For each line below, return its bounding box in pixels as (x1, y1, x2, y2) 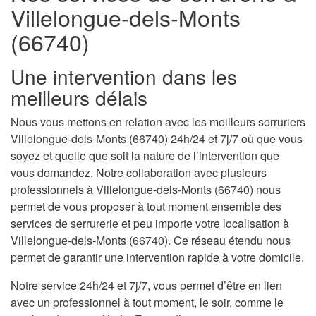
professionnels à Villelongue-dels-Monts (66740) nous (11, 181, 281, 198)
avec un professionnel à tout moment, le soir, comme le (11, 294, 284, 311)
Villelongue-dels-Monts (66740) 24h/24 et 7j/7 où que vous (11, 130, 303, 147)
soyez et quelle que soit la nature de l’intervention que (11, 147, 279, 164)
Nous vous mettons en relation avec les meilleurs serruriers (11, 114, 305, 130)
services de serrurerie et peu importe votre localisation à (11, 215, 289, 232)
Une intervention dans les (11, 62, 237, 91)
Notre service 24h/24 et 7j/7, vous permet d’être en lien (11, 277, 282, 294)
